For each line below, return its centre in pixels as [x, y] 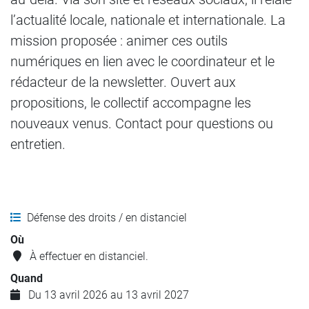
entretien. [38, 144]
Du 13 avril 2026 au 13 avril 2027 [109, 295]
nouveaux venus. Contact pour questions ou [142, 123]
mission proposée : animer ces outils [119, 41]
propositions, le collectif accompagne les [131, 103]
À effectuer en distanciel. [89, 256]
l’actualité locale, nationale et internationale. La [148, 20]
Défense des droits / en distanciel [107, 218]
